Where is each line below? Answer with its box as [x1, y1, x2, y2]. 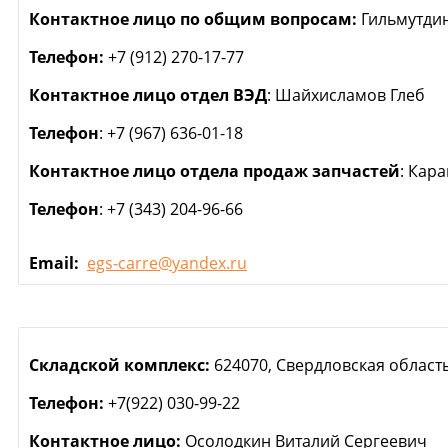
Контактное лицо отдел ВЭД [29, 84, 267, 106]
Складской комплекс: [29, 354, 210, 376]
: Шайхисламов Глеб [267, 84, 425, 106]
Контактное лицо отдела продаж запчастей [29, 160, 400, 182]
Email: [29, 252, 83, 274]
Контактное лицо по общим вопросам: [29, 8, 357, 30]
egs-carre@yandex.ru [87, 252, 247, 274]
